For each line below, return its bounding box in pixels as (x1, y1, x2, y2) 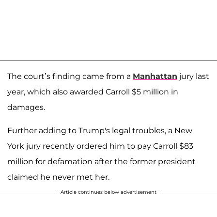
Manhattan (133, 72, 177, 81)
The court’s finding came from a (7, 72, 133, 81)
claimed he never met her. (7, 172, 109, 182)
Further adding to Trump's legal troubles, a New (7, 126, 192, 136)
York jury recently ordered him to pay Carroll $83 (7, 141, 193, 151)
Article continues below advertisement (61, 189, 156, 196)
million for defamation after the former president (7, 157, 196, 167)
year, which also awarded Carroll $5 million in (7, 87, 178, 97)
